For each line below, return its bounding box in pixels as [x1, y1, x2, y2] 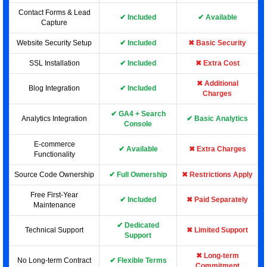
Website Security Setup [17, 39, 92, 47]
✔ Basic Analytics [187, 114, 248, 123]
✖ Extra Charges [188, 145, 246, 153]
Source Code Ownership [14, 170, 94, 179]
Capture [41, 18, 67, 27]
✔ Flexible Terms [109, 256, 167, 265]
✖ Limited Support [187, 226, 248, 234]
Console [124, 120, 152, 128]
